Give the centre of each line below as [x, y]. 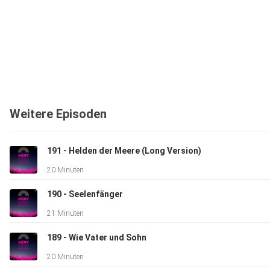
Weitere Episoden [58, 114]
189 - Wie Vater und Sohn [97, 238]
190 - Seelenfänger [85, 194]
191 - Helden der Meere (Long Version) [124, 151]
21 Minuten [65, 214]
